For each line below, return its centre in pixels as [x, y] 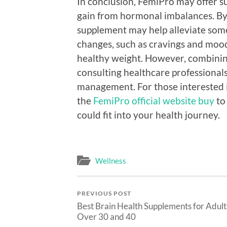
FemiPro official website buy [154, 100]
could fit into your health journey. [148, 115]
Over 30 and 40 [106, 217]
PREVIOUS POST [104, 194]
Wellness [111, 161]
